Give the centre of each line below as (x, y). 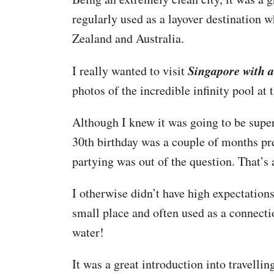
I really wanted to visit (128, 71)
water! (88, 232)
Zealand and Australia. (128, 38)
